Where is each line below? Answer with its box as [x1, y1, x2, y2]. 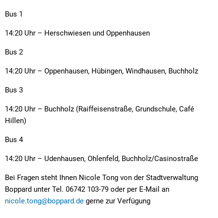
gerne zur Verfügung [84, 196, 150, 205]
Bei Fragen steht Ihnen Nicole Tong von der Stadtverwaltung [5, 173, 198, 182]
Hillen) [5, 116, 26, 125]
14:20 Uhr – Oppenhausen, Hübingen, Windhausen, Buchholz [5, 66, 198, 75]
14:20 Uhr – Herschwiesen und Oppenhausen [5, 28, 150, 37]
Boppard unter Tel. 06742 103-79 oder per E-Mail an [5, 184, 169, 194]
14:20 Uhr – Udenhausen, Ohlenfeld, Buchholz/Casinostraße [5, 154, 198, 163]
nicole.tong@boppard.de [5, 196, 84, 205]
